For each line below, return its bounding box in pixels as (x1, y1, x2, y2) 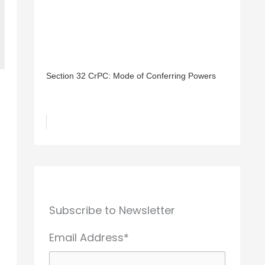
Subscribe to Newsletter (49, 202, 175, 218)
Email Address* (49, 230, 129, 245)
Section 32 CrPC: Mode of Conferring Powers (46, 71, 216, 80)
